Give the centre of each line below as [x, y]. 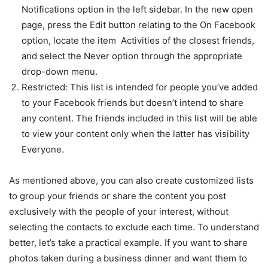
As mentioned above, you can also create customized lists [131, 180]
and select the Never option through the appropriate [132, 56]
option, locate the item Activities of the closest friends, [138, 40]
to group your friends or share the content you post [118, 196]
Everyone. [43, 149]
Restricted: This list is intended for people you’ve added [140, 87]
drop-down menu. [60, 71]
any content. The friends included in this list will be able [139, 118]
